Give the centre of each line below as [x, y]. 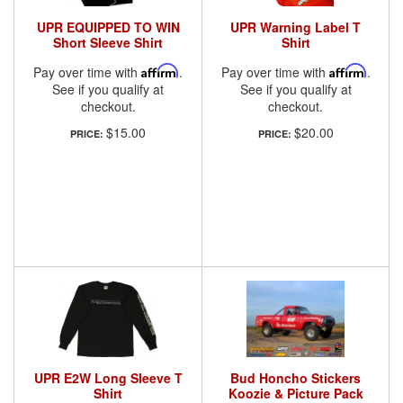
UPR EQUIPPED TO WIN [108, 27]
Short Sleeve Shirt [108, 42]
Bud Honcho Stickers [296, 377]
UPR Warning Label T [296, 27]
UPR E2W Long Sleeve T [108, 377]
